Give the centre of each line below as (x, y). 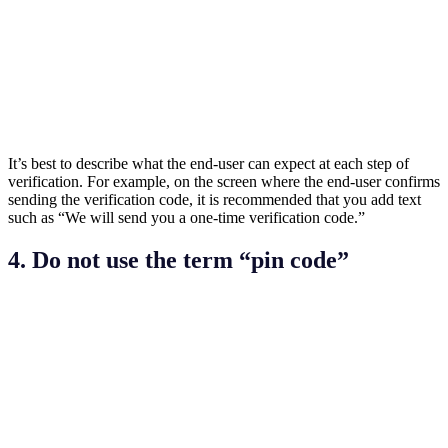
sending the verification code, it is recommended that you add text (214, 199)
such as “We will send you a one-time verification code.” (186, 217)
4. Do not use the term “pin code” (178, 259)
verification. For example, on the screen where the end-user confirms (224, 181)
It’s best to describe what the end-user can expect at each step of (208, 163)
